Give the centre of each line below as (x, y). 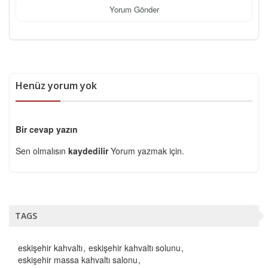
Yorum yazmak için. (147, 150)
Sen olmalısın (42, 150)
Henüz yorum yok (56, 85)
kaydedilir (89, 150)
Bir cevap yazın (47, 129)
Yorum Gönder (134, 10)
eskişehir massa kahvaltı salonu (78, 259)
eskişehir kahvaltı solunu (135, 247)
